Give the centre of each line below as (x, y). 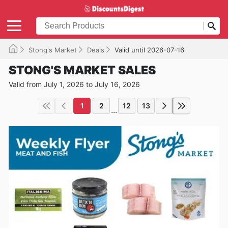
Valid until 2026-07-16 (149, 50)
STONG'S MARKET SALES (82, 70)
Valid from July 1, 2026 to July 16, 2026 (74, 84)
